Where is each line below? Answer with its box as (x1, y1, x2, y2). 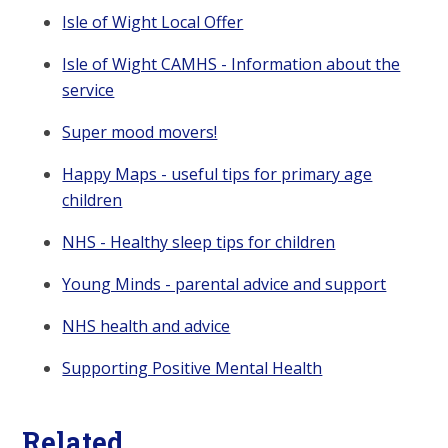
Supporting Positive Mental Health (62, 357, 323, 380)
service (62, 79, 115, 102)
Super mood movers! (62, 121, 218, 144)
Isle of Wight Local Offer (62, 11, 244, 34)
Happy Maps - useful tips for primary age (62, 163, 373, 186)
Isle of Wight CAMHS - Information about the (62, 53, 401, 76)
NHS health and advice (62, 315, 231, 338)
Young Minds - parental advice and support (62, 273, 387, 296)
